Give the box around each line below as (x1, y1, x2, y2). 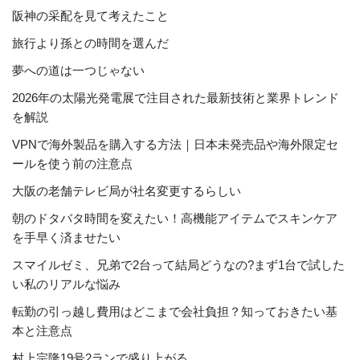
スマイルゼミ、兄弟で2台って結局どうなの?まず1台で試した (12, 258, 345, 272)
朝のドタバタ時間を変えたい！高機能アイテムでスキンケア (12, 211, 337, 225)
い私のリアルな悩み (12, 277, 121, 291)
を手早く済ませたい (12, 231, 121, 244)
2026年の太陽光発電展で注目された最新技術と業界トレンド (12, 91, 339, 104)
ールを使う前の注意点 (12, 157, 133, 170)
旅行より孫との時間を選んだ (12, 36, 169, 50)
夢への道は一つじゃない (12, 63, 145, 77)
